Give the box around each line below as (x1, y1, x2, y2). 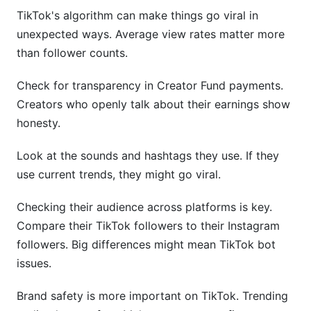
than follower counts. (17, 46, 128, 60)
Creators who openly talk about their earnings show (17, 97, 290, 111)
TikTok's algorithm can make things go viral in (17, 8, 258, 22)
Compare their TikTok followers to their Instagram (17, 219, 280, 233)
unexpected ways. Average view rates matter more (17, 27, 285, 41)
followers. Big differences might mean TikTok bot (17, 237, 276, 251)
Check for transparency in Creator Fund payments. (17, 78, 283, 92)
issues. (17, 256, 51, 270)
